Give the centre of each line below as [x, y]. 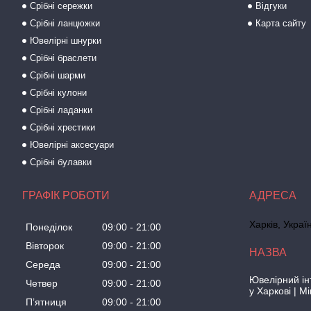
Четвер [42, 284]
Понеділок [49, 227]
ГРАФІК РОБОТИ [66, 195]
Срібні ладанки [61, 110]
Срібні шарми [58, 75]
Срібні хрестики [63, 127]
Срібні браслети [64, 58]
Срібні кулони [59, 93]
